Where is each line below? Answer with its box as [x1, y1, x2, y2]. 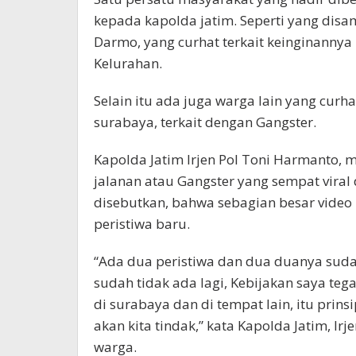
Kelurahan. [94, 54, 162, 73]
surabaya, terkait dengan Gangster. [94, 113, 316, 132]
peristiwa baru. [94, 215, 190, 234]
